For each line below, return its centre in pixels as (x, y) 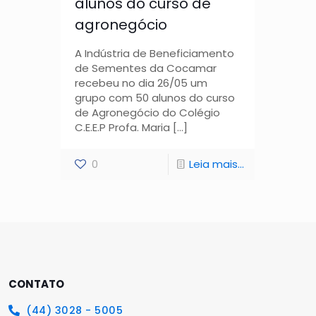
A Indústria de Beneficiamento (154, 54)
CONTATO (37, 284)
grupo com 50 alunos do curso (154, 98)
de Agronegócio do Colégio (147, 113)
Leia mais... (216, 164)
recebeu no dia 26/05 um (141, 83)
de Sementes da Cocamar (145, 68)
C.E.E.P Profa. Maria (122, 128)
